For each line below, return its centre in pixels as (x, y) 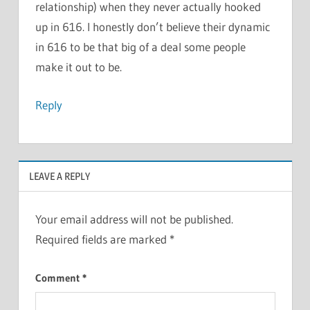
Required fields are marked (102, 239)
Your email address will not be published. (134, 219)
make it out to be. (78, 67)
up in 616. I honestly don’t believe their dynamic (152, 27)
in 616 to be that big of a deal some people (140, 47)
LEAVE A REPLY (59, 176)
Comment (58, 277)
